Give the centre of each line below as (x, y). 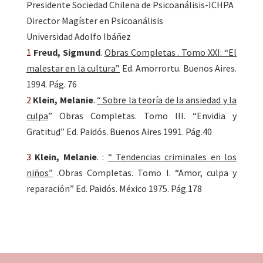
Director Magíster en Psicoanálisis (95, 21)
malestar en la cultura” (73, 68)
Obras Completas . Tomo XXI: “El (171, 53)
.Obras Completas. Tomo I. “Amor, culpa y (145, 173)
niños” (39, 173)
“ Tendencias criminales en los (172, 157)
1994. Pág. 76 (51, 84)
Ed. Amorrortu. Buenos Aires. (178, 68)
